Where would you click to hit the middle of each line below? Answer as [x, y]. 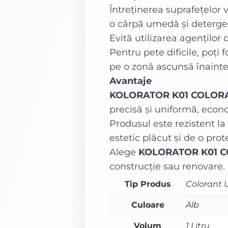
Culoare [148, 205]
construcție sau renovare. [167, 166]
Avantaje [131, 81]
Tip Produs [148, 184]
